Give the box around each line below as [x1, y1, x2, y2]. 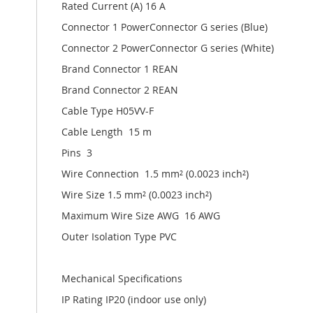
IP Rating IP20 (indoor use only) [61, 292, 206, 306]
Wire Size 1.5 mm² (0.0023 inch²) [61, 187, 212, 201]
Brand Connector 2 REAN [61, 82, 178, 96]
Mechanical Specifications [61, 271, 182, 285]
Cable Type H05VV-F [61, 103, 154, 117]
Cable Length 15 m [61, 124, 152, 138]
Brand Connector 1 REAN [61, 61, 178, 75]
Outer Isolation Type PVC [61, 229, 177, 243]
